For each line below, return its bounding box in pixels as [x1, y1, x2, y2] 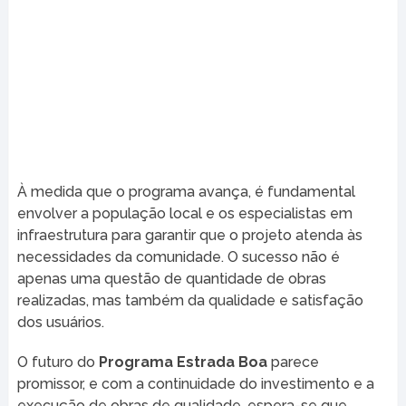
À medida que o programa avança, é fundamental [16, 182, 355, 200]
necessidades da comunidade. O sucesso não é [16, 247, 340, 266]
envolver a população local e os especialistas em [16, 204, 353, 222]
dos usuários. [16, 313, 104, 331]
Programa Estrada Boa [98, 353, 267, 371]
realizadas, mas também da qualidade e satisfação [16, 291, 363, 309]
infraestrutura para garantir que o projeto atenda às [16, 226, 362, 244]
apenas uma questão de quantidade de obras [16, 269, 326, 287]
